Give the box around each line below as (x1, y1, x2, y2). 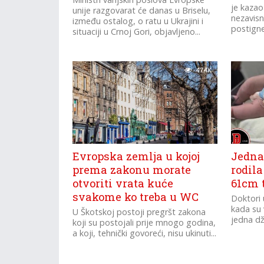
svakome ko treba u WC (72, 190, 199, 204)
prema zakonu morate (72, 163, 192, 177)
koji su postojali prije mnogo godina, (72, 217, 216, 228)
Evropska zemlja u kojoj (72, 149, 200, 163)
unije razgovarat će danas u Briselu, (72, 5, 211, 16)
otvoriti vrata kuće (72, 176, 174, 190)
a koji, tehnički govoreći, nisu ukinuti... (72, 227, 217, 239)
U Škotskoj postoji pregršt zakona (72, 206, 206, 217)
